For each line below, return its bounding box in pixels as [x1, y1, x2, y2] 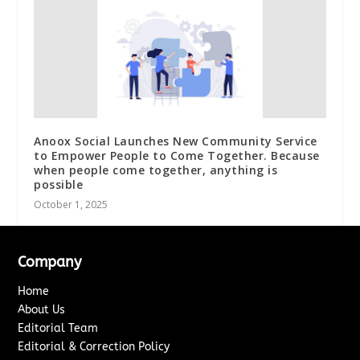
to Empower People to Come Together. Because [34, 147, 320, 163]
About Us [18, 302, 66, 317]
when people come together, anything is [34, 162, 278, 178]
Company [18, 252, 82, 271]
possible [34, 176, 84, 192]
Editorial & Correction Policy [18, 339, 170, 354]
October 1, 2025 [34, 197, 108, 211]
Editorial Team [18, 321, 99, 335]
